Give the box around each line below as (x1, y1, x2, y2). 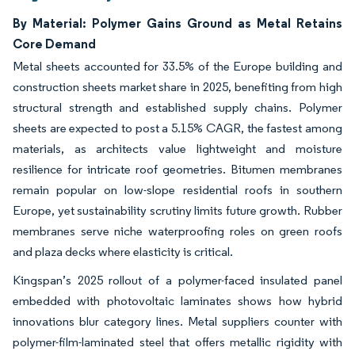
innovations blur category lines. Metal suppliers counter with (13, 314, 342, 329)
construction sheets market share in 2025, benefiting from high (13, 79, 342, 94)
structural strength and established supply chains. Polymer (13, 100, 342, 115)
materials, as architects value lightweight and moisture (13, 141, 342, 156)
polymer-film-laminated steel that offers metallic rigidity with (13, 334, 342, 349)
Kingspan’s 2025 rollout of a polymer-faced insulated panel (13, 273, 342, 288)
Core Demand (13, 36, 96, 52)
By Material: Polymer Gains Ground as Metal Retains (13, 15, 342, 31)
